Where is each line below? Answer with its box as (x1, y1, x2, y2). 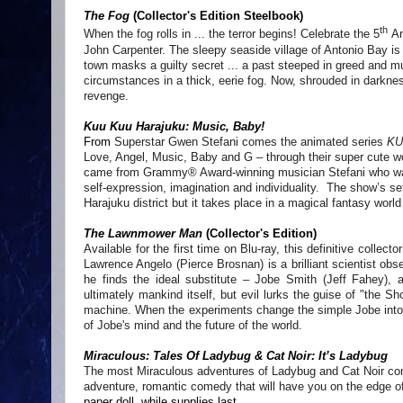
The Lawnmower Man (84, 226, 202, 240)
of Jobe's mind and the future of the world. (84, 318, 302, 332)
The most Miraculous (84, 363, 193, 378)
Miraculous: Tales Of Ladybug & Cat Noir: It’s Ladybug (84, 348, 388, 363)
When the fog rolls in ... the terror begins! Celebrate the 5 (84, 27, 380, 41)
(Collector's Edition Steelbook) (130, 9, 310, 23)
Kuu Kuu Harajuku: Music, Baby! (84, 119, 264, 133)
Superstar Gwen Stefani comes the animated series (114, 134, 387, 148)
